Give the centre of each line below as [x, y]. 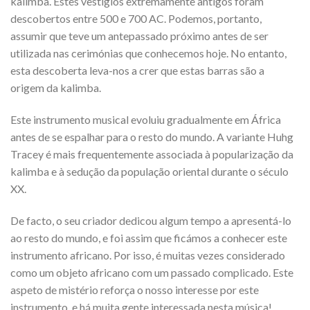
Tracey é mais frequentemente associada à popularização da [152, 154]
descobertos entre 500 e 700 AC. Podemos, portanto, [136, 18]
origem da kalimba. [56, 87]
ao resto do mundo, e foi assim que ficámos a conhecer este [149, 237]
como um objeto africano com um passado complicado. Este [152, 272]
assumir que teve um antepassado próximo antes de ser [139, 35]
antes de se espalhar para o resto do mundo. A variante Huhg [152, 136]
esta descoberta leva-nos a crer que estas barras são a [137, 70]
